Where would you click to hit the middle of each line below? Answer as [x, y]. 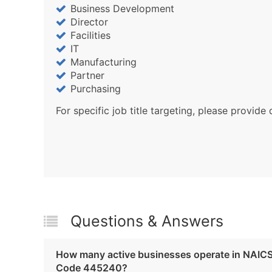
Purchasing [96, 88]
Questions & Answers [147, 221]
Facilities [90, 35]
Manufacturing [104, 62]
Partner [87, 75]
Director [89, 22]
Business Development [122, 8]
